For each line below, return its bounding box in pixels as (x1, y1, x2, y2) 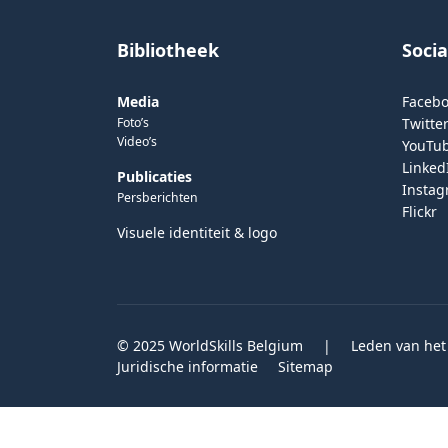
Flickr (402, 202, 437, 221)
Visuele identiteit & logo (117, 223, 277, 242)
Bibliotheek (117, 38, 219, 62)
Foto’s (117, 114, 149, 131)
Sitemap (278, 357, 333, 376)
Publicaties (117, 167, 192, 186)
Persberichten (117, 189, 198, 206)
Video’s (117, 133, 157, 150)
